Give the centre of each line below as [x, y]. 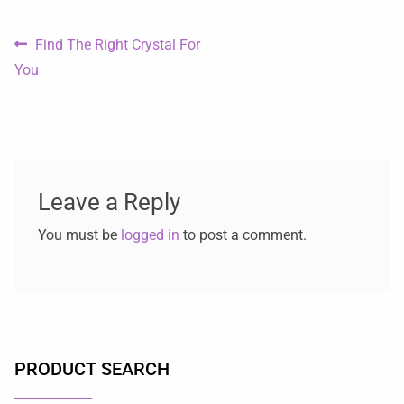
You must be [79, 235]
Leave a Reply [109, 202]
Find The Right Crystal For [117, 44]
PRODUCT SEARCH [92, 369]
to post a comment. [243, 235]
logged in [150, 235]
